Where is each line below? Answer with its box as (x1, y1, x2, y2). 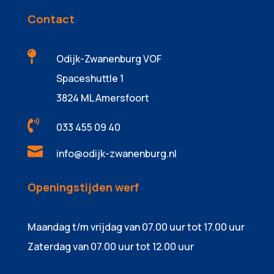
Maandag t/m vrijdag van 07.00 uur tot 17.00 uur (27, 220, 245, 234)
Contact (27, 11, 75, 26)
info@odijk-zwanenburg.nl (56, 146, 177, 160)
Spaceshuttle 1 (56, 71, 124, 85)
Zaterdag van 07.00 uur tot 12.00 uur (27, 239, 194, 253)
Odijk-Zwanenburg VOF (56, 51, 161, 65)
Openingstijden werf (27, 179, 139, 194)
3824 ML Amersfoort (56, 91, 149, 105)
